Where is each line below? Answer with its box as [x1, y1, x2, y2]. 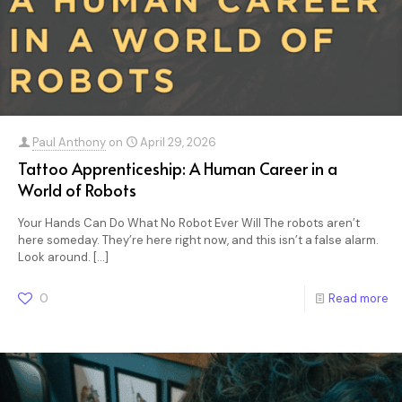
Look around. [18, 249, 91, 265]
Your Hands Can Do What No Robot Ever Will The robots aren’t [18, 215, 360, 231]
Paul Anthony [32, 135, 106, 150]
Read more [328, 291, 389, 306]
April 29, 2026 [140, 135, 216, 150]
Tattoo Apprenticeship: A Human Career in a [18, 157, 337, 179]
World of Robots [18, 179, 136, 201]
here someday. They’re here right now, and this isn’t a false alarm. [18, 232, 379, 248]
